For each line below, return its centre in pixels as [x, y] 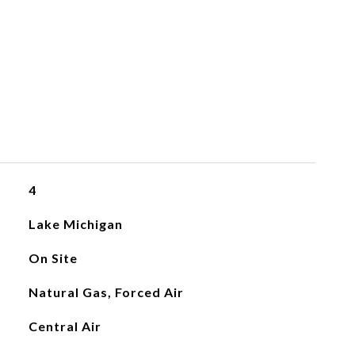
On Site [53, 258]
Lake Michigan [75, 224]
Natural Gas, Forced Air [106, 292]
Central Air [65, 326]
